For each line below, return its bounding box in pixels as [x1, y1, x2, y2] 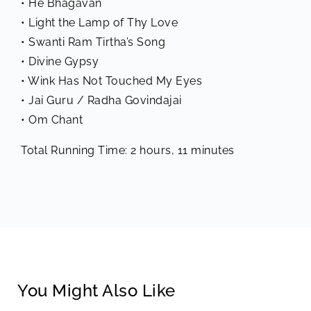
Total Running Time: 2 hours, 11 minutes [21, 143, 235, 157]
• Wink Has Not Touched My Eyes [21, 74, 202, 87]
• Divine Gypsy [21, 54, 99, 68]
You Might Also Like [17, 280, 176, 301]
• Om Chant [21, 112, 83, 126]
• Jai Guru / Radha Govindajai [21, 93, 182, 107]
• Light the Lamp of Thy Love [21, 15, 178, 29]
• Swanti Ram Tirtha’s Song [21, 35, 165, 49]
